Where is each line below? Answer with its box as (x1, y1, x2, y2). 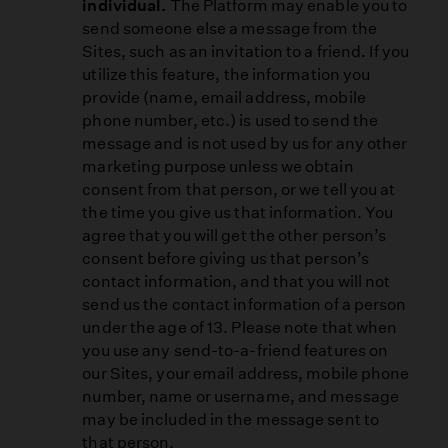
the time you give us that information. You (82, 203, 394, 223)
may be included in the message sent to (82, 410, 380, 430)
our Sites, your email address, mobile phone (82, 364, 410, 384)
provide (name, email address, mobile (82, 88, 366, 108)
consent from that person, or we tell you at (82, 180, 396, 200)
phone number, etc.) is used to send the (82, 111, 379, 131)
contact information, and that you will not (82, 272, 391, 292)
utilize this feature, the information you (82, 65, 371, 85)
